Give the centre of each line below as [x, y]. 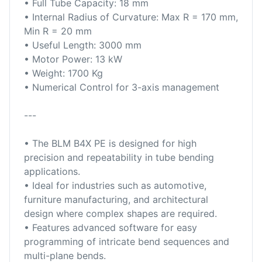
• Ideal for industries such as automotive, [115, 185]
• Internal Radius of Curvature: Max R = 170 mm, [131, 17]
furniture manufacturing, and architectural [116, 199]
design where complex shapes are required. [120, 213]
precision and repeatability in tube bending [119, 157]
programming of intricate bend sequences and [127, 241]
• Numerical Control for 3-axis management [122, 87]
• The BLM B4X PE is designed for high [110, 143]
